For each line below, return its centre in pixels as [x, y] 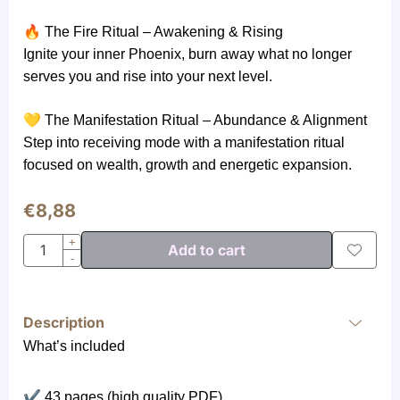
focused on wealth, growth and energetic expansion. [187, 165]
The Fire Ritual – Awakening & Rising [162, 32]
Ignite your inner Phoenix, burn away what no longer [187, 54]
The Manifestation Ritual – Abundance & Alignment [204, 121]
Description [64, 323]
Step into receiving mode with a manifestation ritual [184, 143]
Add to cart [207, 250]
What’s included [74, 346]
